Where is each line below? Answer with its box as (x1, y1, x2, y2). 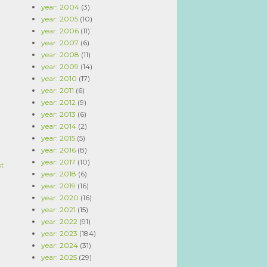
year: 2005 (41, 14, 78, 23)
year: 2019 (41, 181, 76, 190)
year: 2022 (41, 217, 77, 226)
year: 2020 (41, 193, 79, 202)
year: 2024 (41, 241, 78, 250)
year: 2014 (41, 122, 76, 131)
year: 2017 (41, 157, 76, 166)
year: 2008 (41, 50, 79, 59)
